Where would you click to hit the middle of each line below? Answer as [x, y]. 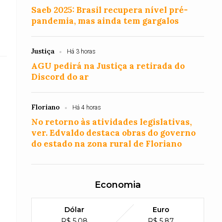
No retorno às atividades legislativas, [112, 122]
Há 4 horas [87, 108]
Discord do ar [60, 77]
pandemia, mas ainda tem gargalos [105, 21]
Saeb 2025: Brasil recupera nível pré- [110, 10]
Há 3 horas [82, 52]
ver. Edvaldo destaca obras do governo [114, 133]
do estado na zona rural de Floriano [107, 144]
